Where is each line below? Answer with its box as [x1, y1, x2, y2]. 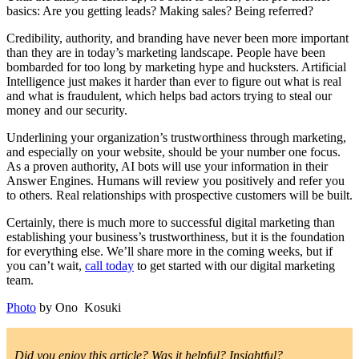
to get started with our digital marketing [134, 258, 335, 272]
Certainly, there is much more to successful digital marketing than [6, 215, 335, 229]
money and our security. [6, 103, 127, 117]
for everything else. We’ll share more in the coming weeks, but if [6, 244, 333, 258]
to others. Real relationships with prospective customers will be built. [6, 188, 353, 202]
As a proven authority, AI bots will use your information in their [6, 159, 328, 173]
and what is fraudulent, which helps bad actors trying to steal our [6, 88, 332, 103]
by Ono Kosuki [36, 300, 121, 314]
